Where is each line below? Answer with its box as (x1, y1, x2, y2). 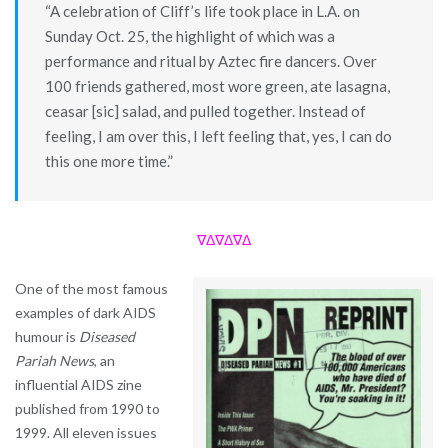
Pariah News (15, 351, 94, 369)
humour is (15, 327, 79, 345)
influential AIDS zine (15, 375, 142, 393)
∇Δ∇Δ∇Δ (197, 230, 251, 248)
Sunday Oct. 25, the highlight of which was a (44, 27, 335, 46)
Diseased (79, 327, 135, 345)
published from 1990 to (15, 399, 160, 417)
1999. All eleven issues (15, 423, 157, 441)
